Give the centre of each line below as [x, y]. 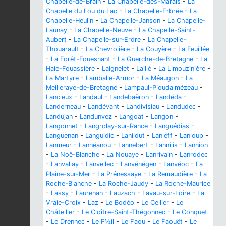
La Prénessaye [119, 174]
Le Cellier [155, 203]
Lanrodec [194, 155]
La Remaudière [171, 174]
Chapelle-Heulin [70, 21]
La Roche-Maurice [183, 184]
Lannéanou [95, 145]
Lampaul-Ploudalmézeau [161, 88]
